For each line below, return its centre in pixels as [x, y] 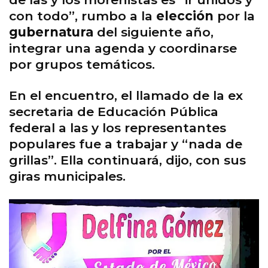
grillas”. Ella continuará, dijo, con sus [127, 160]
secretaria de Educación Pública [114, 112]
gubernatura [51, 32]
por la [234, 16]
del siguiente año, [153, 32]
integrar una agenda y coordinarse [123, 48]
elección [185, 16]
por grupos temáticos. [82, 65]
